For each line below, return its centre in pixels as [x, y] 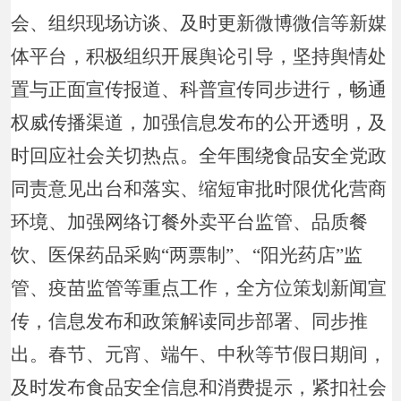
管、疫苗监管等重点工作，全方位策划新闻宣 [199, 288]
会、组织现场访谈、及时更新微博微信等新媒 [199, 23]
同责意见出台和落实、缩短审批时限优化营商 [199, 188]
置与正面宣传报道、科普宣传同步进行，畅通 [199, 89]
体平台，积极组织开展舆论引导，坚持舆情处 [199, 56]
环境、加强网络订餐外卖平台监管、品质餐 [190, 222]
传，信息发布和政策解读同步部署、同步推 [190, 321]
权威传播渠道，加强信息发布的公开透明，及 [199, 122]
